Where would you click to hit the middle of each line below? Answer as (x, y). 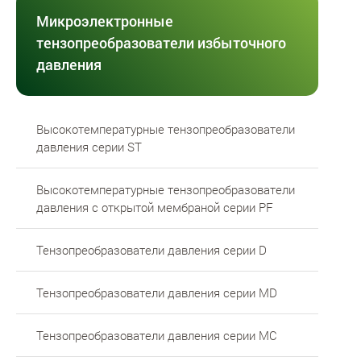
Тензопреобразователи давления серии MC (157, 335)
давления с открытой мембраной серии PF (155, 207)
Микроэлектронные (105, 21)
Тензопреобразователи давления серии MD (157, 292)
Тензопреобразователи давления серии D (151, 249)
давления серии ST (89, 146)
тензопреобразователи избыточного (161, 42)
